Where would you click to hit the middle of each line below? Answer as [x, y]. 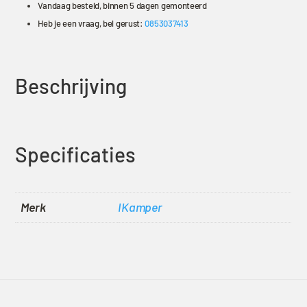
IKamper [140, 207]
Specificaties [76, 154]
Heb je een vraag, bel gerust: [91, 23]
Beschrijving [71, 85]
